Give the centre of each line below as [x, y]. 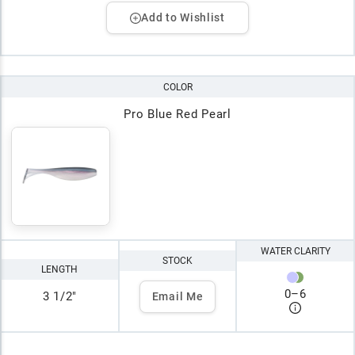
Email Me [177, 296]
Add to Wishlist [183, 18]
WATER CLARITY [295, 252]
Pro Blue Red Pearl [177, 115]
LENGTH [60, 269]
